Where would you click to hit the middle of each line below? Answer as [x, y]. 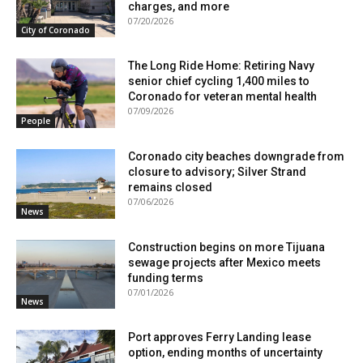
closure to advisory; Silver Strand [218, 172]
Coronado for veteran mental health [223, 97]
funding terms [166, 278]
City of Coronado [56, 30]
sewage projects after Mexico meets [225, 262]
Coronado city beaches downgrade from [237, 157]
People [36, 121]
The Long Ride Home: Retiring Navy [222, 66]
